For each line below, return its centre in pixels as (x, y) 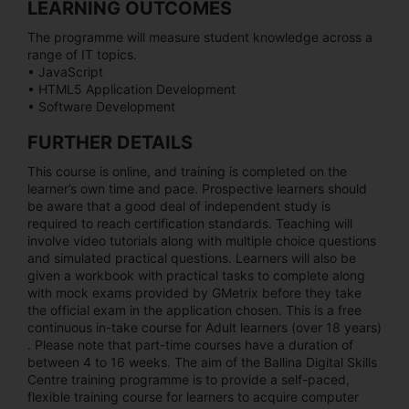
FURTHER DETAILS (110, 142)
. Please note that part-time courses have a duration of (190, 344)
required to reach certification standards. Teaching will (190, 223)
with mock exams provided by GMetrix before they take (194, 292)
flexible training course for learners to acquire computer (193, 396)
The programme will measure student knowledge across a (200, 37)
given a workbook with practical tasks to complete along (196, 275)
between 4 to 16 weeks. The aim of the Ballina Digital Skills (202, 362)
